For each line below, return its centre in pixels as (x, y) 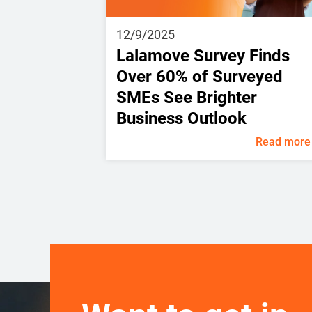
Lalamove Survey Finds (203, 55)
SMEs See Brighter (187, 97)
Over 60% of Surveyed (200, 76)
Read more (283, 141)
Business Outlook (181, 118)
